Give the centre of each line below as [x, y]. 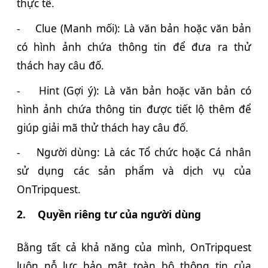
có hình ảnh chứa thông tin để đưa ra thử [134, 46]
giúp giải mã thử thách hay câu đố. [103, 127]
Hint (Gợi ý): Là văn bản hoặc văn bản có [145, 90]
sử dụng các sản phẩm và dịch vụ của [134, 171]
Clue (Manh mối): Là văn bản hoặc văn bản [143, 28]
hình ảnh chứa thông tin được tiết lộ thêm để [134, 109]
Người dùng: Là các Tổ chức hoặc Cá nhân [144, 152]
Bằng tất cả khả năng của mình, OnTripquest [134, 247]
